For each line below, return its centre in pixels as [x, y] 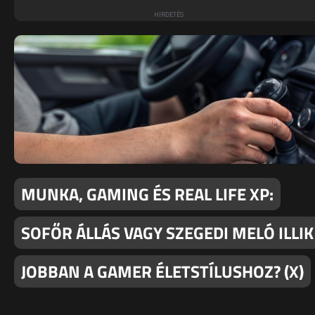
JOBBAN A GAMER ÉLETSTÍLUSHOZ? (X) [162, 272]
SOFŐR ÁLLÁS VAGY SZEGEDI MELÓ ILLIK [167, 233]
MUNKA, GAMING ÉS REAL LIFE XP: [147, 194]
